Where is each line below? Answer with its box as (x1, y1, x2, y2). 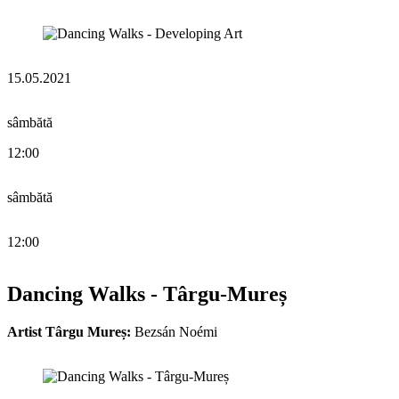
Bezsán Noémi (131, 323, 217, 339)
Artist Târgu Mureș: (7, 323, 131, 339)
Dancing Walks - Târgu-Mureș (7, 281, 287, 305)
